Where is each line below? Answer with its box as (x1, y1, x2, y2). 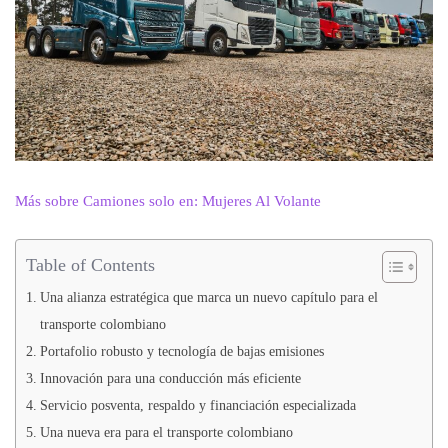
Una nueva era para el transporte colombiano (39, 425, 293, 440)
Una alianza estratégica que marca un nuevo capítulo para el (39, 290, 378, 305)
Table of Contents (26, 254, 155, 275)
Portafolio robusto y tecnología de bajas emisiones (39, 344, 324, 359)
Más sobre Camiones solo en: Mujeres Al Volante (15, 193, 321, 209)
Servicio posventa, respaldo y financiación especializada (39, 398, 356, 413)
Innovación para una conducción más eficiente (39, 371, 301, 386)
